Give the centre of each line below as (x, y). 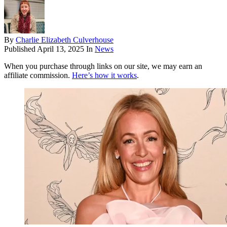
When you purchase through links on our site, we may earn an (103, 66)
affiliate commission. (38, 75)
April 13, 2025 (61, 49)
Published (21, 49)
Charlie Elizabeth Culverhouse (65, 40)
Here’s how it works (104, 75)
